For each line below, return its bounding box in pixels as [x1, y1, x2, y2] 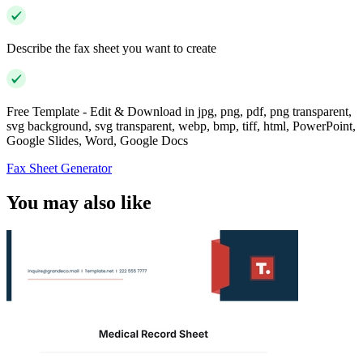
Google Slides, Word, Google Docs [6, 134, 188, 148]
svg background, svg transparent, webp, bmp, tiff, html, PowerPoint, [6, 119, 356, 134]
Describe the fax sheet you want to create [6, 41, 216, 56]
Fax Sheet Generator [6, 161, 112, 176]
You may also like [6, 192, 152, 214]
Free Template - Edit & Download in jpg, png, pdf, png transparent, [6, 105, 352, 119]
